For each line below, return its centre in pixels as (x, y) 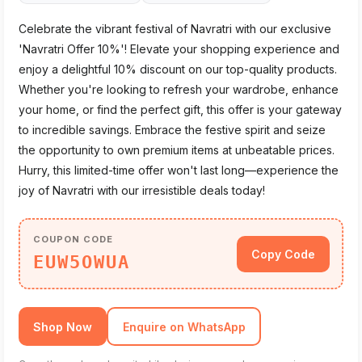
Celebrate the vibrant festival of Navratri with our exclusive (175, 29)
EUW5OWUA (81, 262)
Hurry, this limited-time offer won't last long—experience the (179, 170)
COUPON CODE (73, 239)
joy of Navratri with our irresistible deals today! (142, 190)
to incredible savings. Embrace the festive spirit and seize (172, 130)
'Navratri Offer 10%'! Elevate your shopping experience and (179, 49)
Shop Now (63, 326)
